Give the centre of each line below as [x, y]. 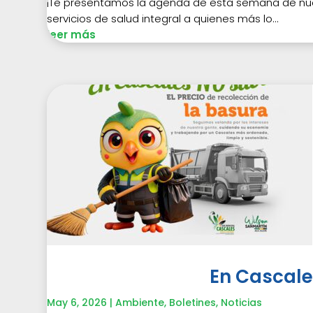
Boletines [193, 302]
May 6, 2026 [77, 302]
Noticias [242, 302]
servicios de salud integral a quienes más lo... [163, 18]
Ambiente [140, 302]
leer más [72, 34]
